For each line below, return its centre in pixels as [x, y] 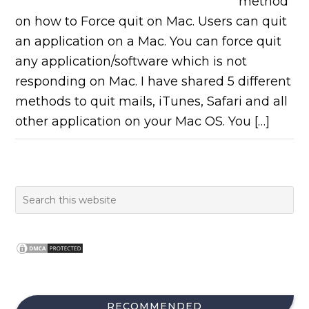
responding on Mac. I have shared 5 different [153, 81]
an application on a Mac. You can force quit [149, 41]
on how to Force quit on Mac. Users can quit [151, 21]
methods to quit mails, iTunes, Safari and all [152, 101]
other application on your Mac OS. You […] [143, 121]
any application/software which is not [131, 61]
